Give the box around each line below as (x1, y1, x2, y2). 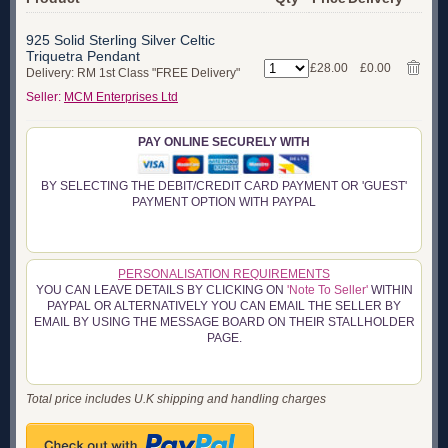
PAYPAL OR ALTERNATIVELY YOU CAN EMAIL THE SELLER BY (47, 299, 401, 313)
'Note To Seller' (286, 283, 368, 297)
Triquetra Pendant (26, 48, 140, 64)
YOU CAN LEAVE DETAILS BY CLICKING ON (35, 283, 287, 297)
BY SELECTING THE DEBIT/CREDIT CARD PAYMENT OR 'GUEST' (41, 179, 407, 193)
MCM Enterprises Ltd (64, 90, 178, 104)
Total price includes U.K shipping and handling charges (26, 392, 326, 406)
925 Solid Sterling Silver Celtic (26, 32, 215, 48)
